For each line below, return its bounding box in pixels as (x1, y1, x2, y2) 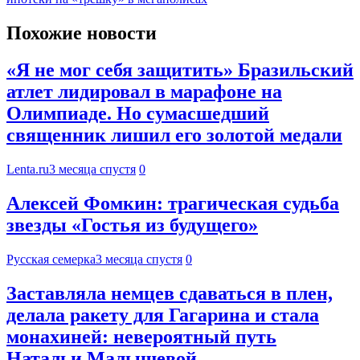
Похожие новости (6, 22, 157, 43)
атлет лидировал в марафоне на (6, 81, 282, 103)
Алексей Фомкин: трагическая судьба (6, 193, 339, 215)
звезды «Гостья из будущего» (6, 215, 258, 236)
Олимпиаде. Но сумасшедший (6, 103, 269, 125)
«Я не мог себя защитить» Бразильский (6, 59, 354, 81)
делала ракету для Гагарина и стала (6, 305, 319, 326)
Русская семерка (6, 252, 96, 267)
